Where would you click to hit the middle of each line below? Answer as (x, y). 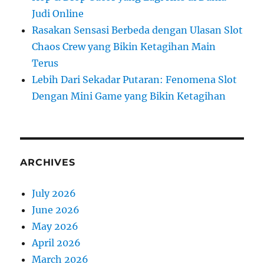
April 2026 (57, 242)
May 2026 (55, 226)
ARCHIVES (48, 162)
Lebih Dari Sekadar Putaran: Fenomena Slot (135, 79)
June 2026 (56, 209)
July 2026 (54, 193)
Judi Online (58, 13)
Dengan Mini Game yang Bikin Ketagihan (129, 96)
